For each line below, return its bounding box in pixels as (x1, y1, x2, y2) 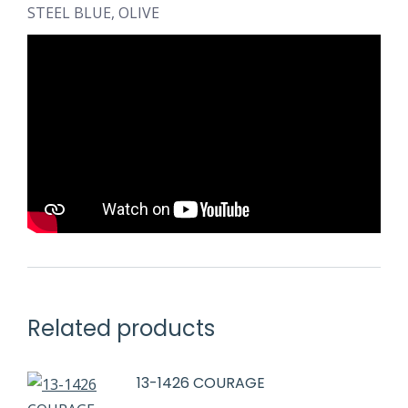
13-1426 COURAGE (137, 372, 265, 393)
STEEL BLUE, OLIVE (27, 2, 159, 23)
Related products (27, 312, 215, 343)
